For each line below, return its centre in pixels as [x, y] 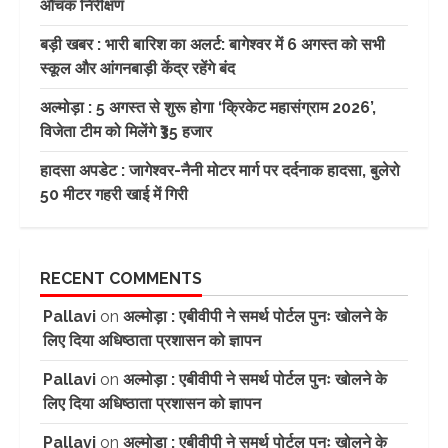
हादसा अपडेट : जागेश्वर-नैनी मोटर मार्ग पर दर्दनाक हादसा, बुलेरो [220, 171]
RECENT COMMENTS [121, 279]
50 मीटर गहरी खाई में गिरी [114, 195]
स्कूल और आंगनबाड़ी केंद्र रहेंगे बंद [137, 69]
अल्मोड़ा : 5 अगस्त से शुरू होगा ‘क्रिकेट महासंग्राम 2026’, [208, 108]
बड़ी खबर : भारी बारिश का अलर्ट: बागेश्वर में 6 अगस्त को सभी [212, 45]
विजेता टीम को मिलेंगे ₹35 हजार [126, 132]
